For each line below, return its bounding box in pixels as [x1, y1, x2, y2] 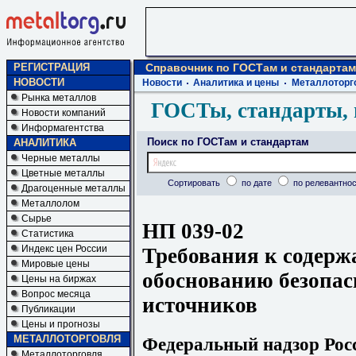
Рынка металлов [21, 92, 96, 103]
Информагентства [21, 122, 104, 133]
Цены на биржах [21, 273, 96, 284]
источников [142, 292, 257, 317]
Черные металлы [21, 153, 100, 164]
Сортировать [167, 178, 222, 188]
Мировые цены [21, 258, 90, 269]
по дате [238, 178, 274, 188]
